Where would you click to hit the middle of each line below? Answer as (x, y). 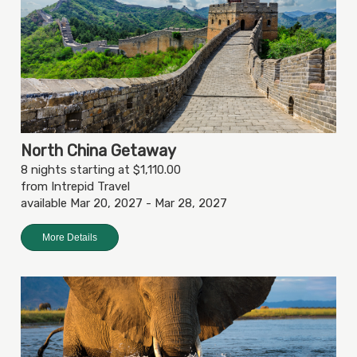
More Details (70, 238)
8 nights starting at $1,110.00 (101, 170)
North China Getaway (98, 151)
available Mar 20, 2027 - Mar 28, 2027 (124, 204)
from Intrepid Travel (75, 187)
